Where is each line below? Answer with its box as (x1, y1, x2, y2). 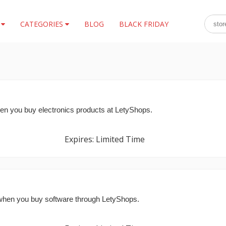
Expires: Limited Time (64, 134, 145, 145)
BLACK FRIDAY (119, 19, 168, 29)
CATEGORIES (20, 19, 65, 29)
